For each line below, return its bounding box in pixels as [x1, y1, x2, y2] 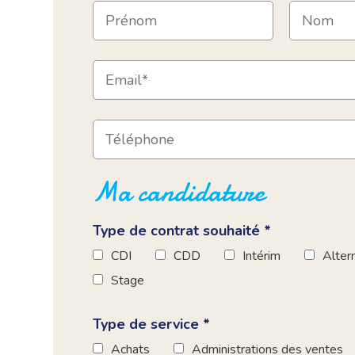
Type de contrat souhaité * [93, 221, 272, 241]
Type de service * [93, 315, 211, 334]
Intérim [242, 247, 281, 265]
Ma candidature [93, 174, 265, 212]
